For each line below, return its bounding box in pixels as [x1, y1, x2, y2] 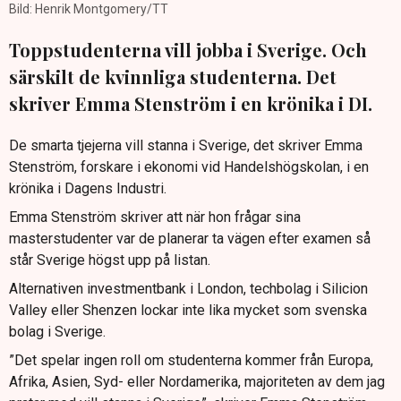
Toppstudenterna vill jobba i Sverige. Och [9, 38, 367, 63]
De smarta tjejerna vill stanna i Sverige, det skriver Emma [9, 137, 363, 155]
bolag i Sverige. [9, 323, 106, 341]
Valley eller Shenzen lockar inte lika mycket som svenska [9, 302, 367, 320]
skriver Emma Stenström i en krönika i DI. [9, 91, 372, 116]
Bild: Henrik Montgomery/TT [9, 2, 168, 17]
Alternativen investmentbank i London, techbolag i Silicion [9, 280, 368, 298]
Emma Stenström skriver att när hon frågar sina [9, 209, 301, 226]
